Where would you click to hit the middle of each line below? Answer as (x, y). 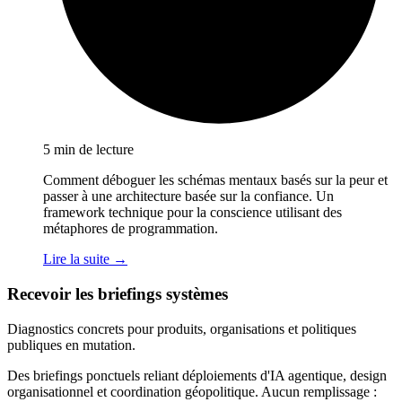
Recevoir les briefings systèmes (118, 293)
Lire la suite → (85, 259)
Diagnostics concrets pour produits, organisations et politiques (182, 328)
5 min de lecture (88, 150)
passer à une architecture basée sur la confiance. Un (188, 197)
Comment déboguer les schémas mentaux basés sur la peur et (215, 180)
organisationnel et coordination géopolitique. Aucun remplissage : (192, 391)
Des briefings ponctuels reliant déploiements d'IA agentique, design (197, 375)
